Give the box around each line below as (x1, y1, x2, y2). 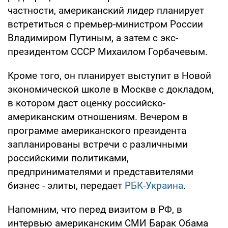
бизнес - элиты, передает (8, 179, 125, 191)
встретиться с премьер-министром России (8, 18, 203, 30)
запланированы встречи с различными (8, 138, 188, 150)
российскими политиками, (8, 152, 129, 164)
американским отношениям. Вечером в (8, 110, 188, 123)
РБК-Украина (125, 179, 183, 191)
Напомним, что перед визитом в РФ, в (8, 203, 182, 215)
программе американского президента (8, 124, 186, 136)
